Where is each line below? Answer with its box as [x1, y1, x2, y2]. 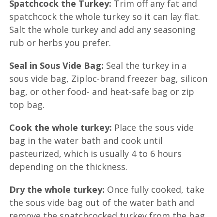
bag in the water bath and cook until [9, 134, 163, 146]
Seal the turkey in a [104, 59, 187, 71]
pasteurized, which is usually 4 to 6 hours [9, 147, 182, 159]
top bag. [9, 98, 45, 110]
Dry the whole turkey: [9, 183, 105, 195]
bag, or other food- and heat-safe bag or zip [9, 85, 195, 97]
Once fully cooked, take [105, 183, 205, 195]
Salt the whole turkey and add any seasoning [9, 23, 196, 35]
